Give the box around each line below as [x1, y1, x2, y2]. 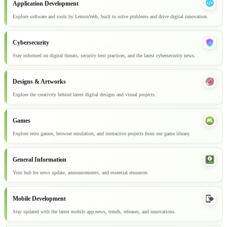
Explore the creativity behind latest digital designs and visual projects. [13, 92, 156, 98]
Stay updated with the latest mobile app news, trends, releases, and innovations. [13, 209, 176, 215]
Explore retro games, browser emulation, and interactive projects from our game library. [13, 131, 191, 137]
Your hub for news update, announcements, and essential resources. [13, 170, 149, 176]
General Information [13, 156, 66, 163]
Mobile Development [13, 195, 66, 202]
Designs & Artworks [13, 78, 66, 85]
